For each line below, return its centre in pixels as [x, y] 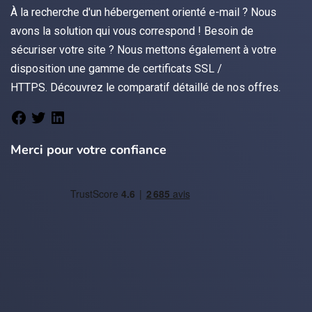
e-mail [224, 12]
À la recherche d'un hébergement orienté [110, 12]
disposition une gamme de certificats [102, 68]
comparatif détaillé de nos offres [198, 87]
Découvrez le [83, 87]
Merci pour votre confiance [88, 149]
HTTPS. [29, 87]
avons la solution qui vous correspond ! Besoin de [132, 31]
